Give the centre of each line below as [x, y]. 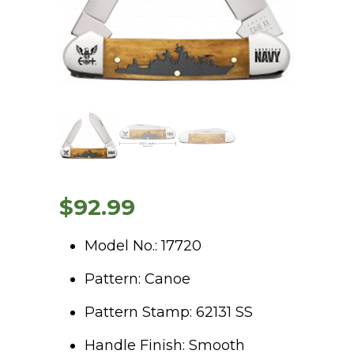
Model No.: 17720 [143, 245]
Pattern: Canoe [137, 279]
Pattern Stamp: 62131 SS [169, 312]
